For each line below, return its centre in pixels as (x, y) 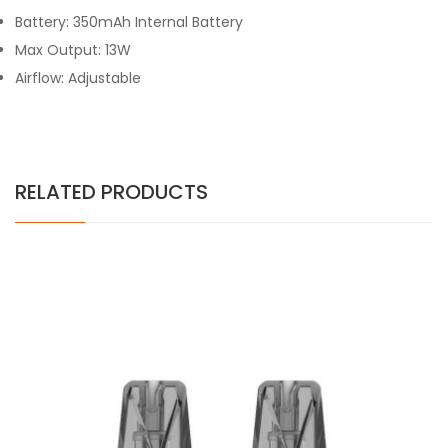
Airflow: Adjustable (78, 78)
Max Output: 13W (73, 50)
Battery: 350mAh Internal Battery (129, 22)
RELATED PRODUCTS (111, 192)
